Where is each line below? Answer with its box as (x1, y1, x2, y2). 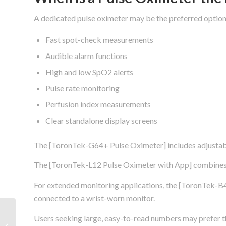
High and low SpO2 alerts (45, 67, 133, 77)
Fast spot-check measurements (45, 34, 153, 44)
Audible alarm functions (45, 50, 128, 61)
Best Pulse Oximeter (18, 211, 78, 219)
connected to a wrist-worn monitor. (34, 193, 155, 203)
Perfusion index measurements (45, 99, 151, 109)
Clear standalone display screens (45, 115, 157, 125)
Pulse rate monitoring (45, 83, 120, 93)
